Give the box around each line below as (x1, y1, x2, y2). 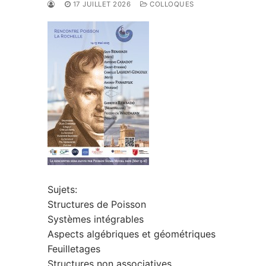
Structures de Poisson (47, 198, 146, 211)
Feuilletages (47, 243, 100, 255)
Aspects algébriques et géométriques (47, 228, 216, 240)
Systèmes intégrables (47, 213, 144, 226)
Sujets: (47, 183, 77, 196)
